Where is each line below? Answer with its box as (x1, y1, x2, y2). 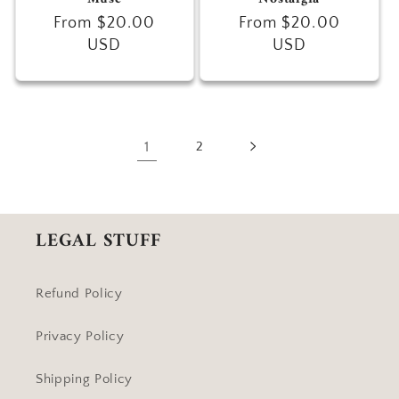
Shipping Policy (36, 371, 133, 387)
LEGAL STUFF (36, 225, 161, 258)
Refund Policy (36, 286, 123, 302)
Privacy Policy (36, 329, 125, 345)
